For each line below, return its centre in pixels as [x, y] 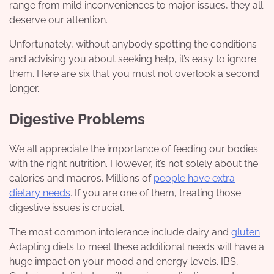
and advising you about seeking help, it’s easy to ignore [133, 59]
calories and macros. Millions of [81, 179]
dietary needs [40, 193]
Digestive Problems [77, 119]
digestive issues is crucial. [67, 208]
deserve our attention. [58, 20]
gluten [246, 232]
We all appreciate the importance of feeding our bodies [134, 149]
